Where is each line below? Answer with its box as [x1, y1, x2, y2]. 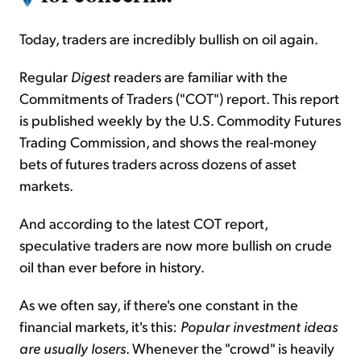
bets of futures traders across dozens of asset [19, 154, 297, 173]
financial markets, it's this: [19, 317, 180, 336]
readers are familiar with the [110, 67, 288, 86]
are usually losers [19, 338, 126, 358]
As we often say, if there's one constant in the [19, 295, 298, 314]
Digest [71, 67, 110, 86]
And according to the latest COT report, [19, 214, 268, 233]
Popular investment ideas [180, 317, 338, 336]
